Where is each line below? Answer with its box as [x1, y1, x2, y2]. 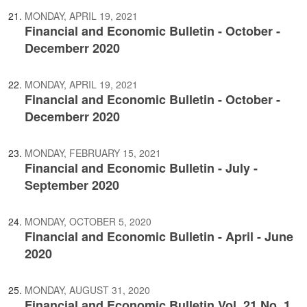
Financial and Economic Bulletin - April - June [25, 228, 293, 245]
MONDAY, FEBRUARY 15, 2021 [25, 146, 161, 160]
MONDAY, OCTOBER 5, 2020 [25, 214, 151, 228]
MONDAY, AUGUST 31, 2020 [25, 283, 150, 297]
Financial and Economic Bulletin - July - [25, 159, 258, 177]
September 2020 [25, 176, 119, 194]
